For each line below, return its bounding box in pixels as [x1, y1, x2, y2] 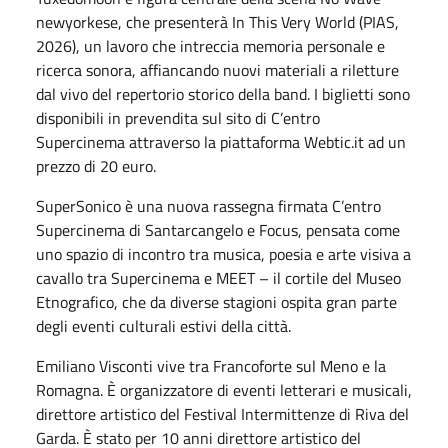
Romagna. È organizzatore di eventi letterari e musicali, [36, 377, 412, 402]
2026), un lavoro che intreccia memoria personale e [36, 33, 385, 58]
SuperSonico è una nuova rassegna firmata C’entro [36, 193, 381, 218]
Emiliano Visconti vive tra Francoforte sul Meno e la [36, 353, 386, 378]
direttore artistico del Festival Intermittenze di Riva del [36, 401, 409, 426]
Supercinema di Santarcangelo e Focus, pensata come [36, 217, 400, 242]
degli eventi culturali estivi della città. [36, 313, 291, 338]
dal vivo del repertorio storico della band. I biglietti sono [36, 81, 410, 106]
